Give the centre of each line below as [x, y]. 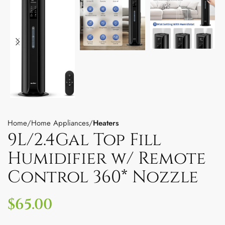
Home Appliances [60, 123]
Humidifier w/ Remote [107, 158]
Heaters [106, 123]
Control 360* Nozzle [103, 177]
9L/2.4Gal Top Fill [84, 140]
